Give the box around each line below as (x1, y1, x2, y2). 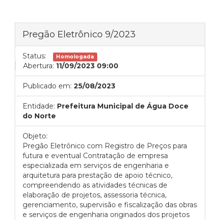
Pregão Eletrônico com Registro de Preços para (23, 141, 187, 150)
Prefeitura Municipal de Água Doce (57, 102, 189, 110)
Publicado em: (23, 82, 72, 90)
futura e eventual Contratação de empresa (23, 151, 168, 160)
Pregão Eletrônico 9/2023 (23, 28, 136, 40)
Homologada (56, 54, 94, 60)
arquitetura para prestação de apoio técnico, (23, 171, 172, 180)
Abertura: (23, 61, 54, 70)
